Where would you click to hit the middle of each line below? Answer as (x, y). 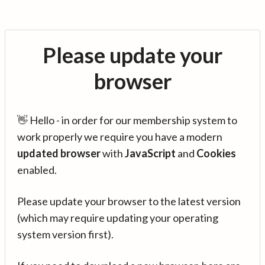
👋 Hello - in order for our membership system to (127, 120)
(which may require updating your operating (118, 218)
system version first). (65, 234)
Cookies (216, 153)
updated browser (59, 153)
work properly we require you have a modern (120, 137)
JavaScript (150, 153)
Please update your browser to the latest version (129, 201)
